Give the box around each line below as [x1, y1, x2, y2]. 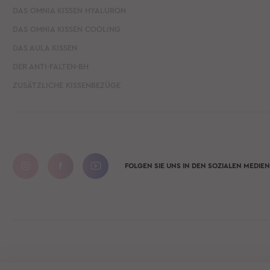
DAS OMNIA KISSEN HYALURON [13, 6, 127, 14]
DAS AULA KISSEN [13, 43, 78, 52]
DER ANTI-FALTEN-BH [13, 62, 89, 71]
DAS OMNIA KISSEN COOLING [13, 25, 121, 33]
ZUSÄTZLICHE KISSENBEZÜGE [13, 81, 121, 89]
